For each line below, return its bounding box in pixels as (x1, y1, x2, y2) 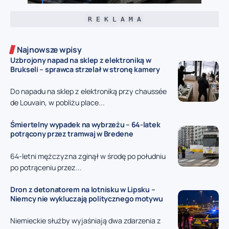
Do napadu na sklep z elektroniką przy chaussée (10, 86, 167, 97)
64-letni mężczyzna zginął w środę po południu (10, 151, 166, 161)
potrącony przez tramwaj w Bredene (10, 129, 133, 139)
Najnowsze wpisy (17, 44, 82, 56)
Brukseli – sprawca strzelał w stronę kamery (10, 64, 160, 74)
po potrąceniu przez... (10, 162, 82, 172)
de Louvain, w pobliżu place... (10, 98, 105, 108)
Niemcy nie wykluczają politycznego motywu (10, 193, 163, 203)
